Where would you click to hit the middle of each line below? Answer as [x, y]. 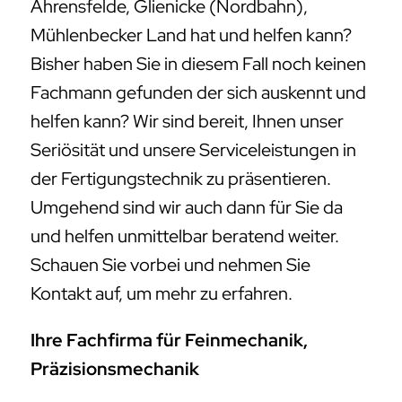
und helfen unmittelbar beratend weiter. [185, 236]
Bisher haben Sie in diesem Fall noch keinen [198, 64]
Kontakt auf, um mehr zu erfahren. [162, 294]
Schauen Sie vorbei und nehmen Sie [170, 265]
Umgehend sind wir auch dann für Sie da [187, 208]
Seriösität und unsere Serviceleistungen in [193, 150]
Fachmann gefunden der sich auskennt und [198, 93]
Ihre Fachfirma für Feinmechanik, [169, 341]
